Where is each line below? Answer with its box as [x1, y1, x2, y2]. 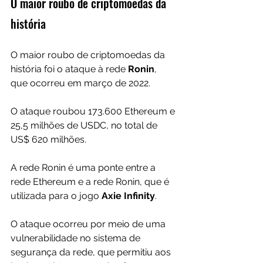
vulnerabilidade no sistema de [11, 232, 143, 244]
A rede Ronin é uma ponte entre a [11, 162, 158, 174]
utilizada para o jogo [11, 190, 102, 202]
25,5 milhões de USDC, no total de [11, 120, 160, 131]
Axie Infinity [102, 190, 155, 202]
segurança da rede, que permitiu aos [11, 247, 173, 258]
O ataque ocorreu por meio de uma [11, 218, 168, 230]
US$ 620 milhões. [11, 134, 86, 146]
